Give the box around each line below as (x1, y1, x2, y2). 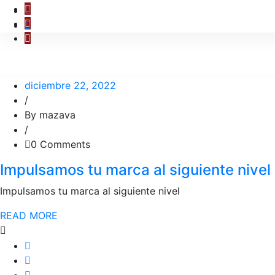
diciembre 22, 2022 (25, 79, 116, 91)
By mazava (25, 109, 76, 121)
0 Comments (31, 138, 90, 150)
